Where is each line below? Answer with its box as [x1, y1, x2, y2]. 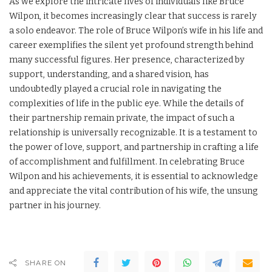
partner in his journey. [9, 200, 101, 211]
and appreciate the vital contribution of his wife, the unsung [9, 185, 258, 196]
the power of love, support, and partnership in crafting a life [9, 141, 259, 152]
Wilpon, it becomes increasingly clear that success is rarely [9, 10, 257, 21]
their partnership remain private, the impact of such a [9, 112, 234, 123]
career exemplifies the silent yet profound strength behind [9, 39, 253, 50]
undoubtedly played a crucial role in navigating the [9, 83, 222, 94]
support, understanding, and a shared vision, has [9, 69, 209, 80]
